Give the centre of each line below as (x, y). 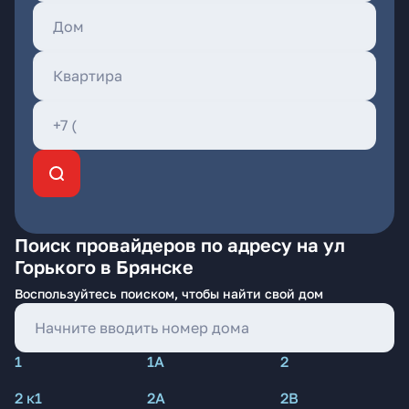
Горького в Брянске (104, 267)
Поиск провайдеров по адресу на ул (180, 245)
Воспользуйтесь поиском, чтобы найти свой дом (169, 294)
